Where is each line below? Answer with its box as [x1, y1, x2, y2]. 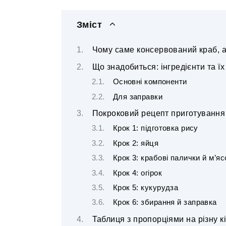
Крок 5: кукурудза [112, 184, 179, 192]
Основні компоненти [112, 78, 187, 86]
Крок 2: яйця [112, 139, 159, 147]
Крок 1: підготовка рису [112, 124, 198, 133]
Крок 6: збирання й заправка [112, 198, 217, 207]
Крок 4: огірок [112, 168, 162, 177]
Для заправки [112, 92, 162, 101]
